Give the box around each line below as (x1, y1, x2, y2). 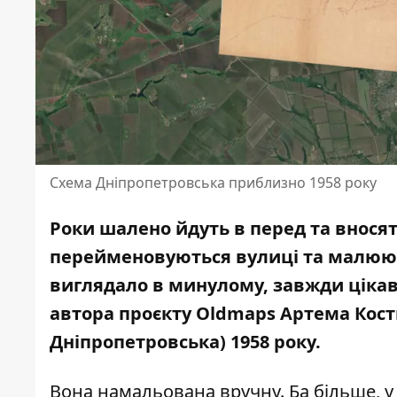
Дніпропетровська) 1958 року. (50, 330, 325, 354)
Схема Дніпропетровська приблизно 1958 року (50, 173, 377, 193)
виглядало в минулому (50, 273, 263, 298)
